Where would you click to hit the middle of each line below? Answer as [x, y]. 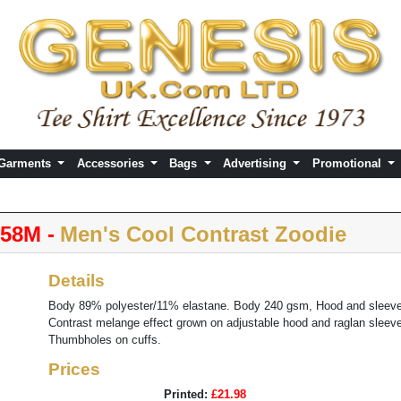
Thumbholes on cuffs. [105, 340]
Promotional [348, 164]
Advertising [256, 164]
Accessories [112, 164]
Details [77, 281]
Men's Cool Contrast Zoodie [203, 234]
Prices [75, 370]
